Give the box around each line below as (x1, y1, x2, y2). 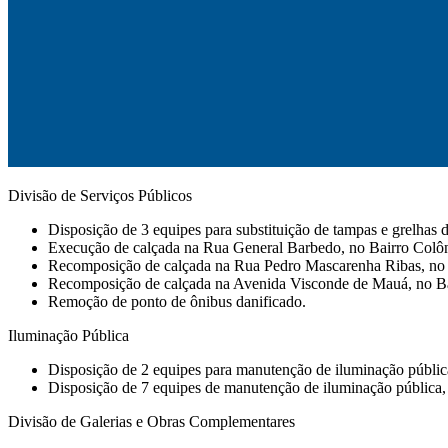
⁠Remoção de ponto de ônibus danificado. (48, 292, 306, 310)
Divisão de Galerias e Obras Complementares (8, 412, 295, 430)
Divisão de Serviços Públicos (8, 186, 192, 204)
